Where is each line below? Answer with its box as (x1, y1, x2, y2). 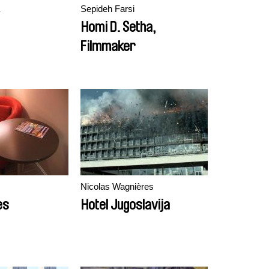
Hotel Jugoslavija (80, 198, 170, 212)
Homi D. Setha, (80, 20, 156, 34)
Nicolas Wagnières (80, 181, 154, 192)
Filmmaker (80, 39, 135, 53)
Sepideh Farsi (80, 4, 134, 14)
